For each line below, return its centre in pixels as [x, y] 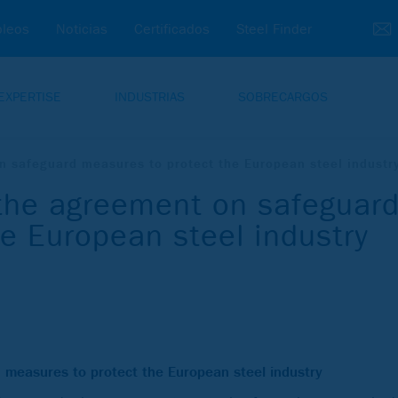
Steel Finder [274, 29]
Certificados [172, 29]
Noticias [82, 29]
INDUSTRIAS [150, 97]
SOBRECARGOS [283, 97]
